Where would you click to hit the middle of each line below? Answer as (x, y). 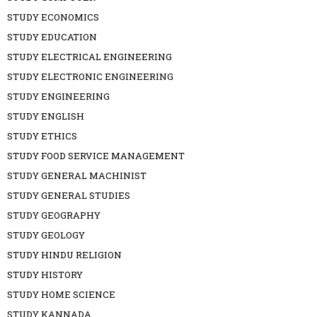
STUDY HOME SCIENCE (61, 295)
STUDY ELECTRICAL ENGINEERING (90, 57)
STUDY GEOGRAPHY (54, 215)
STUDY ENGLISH (46, 116)
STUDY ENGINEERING (58, 97)
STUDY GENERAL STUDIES (69, 196)
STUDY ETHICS (42, 136)
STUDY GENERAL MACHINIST (77, 176)
